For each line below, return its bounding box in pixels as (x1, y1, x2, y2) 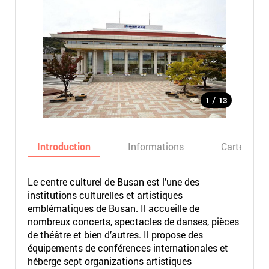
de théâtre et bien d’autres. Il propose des (27, 228, 203, 241)
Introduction (37, 140, 91, 153)
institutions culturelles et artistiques (27, 189, 183, 201)
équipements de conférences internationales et (27, 241, 228, 254)
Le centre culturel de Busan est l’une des (27, 175, 199, 188)
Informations (127, 140, 184, 153)
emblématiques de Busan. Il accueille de (27, 202, 199, 214)
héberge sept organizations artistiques (27, 255, 192, 267)
